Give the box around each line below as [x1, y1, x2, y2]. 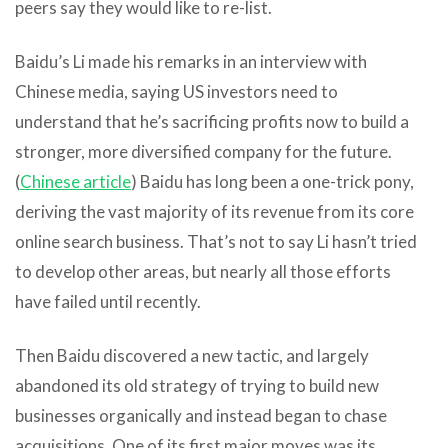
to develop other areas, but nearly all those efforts [15, 260, 391, 282]
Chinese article [20, 170, 131, 192]
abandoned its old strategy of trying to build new [15, 374, 379, 396]
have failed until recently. [15, 290, 201, 312]
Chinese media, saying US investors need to [15, 80, 338, 102]
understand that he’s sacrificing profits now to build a [15, 110, 409, 132]
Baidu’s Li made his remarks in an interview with [15, 50, 367, 72]
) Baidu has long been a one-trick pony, [131, 170, 414, 192]
